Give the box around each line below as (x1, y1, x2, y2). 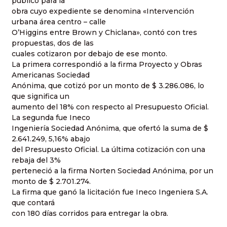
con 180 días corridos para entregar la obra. (12, 209, 168, 218)
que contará (12, 198, 55, 208)
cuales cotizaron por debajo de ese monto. (12, 49, 167, 59)
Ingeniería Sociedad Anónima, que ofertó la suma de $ (12, 124, 208, 133)
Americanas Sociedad (12, 70, 90, 80)
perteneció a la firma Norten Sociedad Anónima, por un (12, 166, 213, 176)
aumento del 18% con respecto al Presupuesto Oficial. (12, 102, 209, 112)
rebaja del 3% (12, 156, 61, 165)
